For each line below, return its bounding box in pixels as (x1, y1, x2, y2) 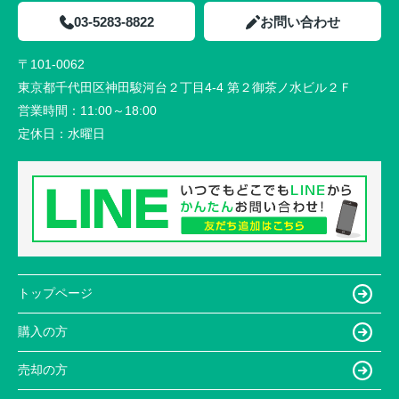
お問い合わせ (259, 13, 340, 29)
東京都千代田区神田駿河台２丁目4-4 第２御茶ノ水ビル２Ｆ (18, 79, 352, 94)
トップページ (18, 286, 93, 301)
